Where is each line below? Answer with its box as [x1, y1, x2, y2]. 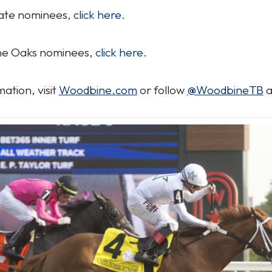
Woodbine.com [58, 83, 137, 98]
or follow [137, 83, 187, 98]
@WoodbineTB [186, 83, 263, 98]
